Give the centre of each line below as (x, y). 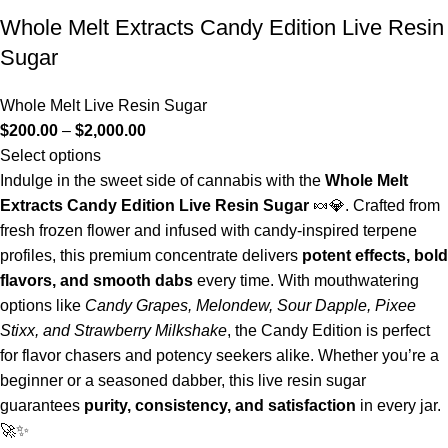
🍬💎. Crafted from (374, 205)
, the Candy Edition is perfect (328, 330)
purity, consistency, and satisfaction (220, 405)
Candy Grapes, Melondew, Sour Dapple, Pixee (250, 305)
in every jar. (398, 405)
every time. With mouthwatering (306, 280)
